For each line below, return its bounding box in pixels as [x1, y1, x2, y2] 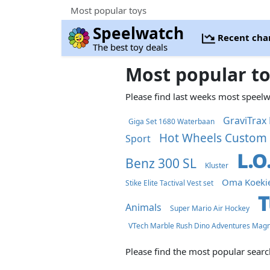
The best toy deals [93, 41, 168, 53]
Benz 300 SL [125, 155, 197, 172]
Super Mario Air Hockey [170, 203, 250, 213]
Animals [125, 201, 162, 214]
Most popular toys [71, 4, 146, 16]
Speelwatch [93, 22, 184, 44]
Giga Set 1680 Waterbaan [128, 116, 215, 127]
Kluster [205, 160, 229, 171]
